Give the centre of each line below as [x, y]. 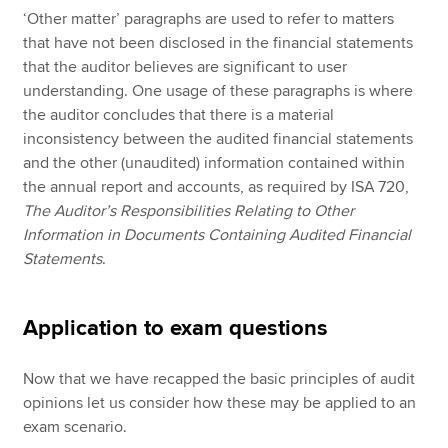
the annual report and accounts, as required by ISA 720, [216, 186]
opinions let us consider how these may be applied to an [220, 402]
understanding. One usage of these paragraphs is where [218, 90]
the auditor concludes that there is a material [179, 114]
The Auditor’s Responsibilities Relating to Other [189, 210]
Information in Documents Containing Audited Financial [217, 234]
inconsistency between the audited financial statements [218, 138]
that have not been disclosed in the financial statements [218, 42]
